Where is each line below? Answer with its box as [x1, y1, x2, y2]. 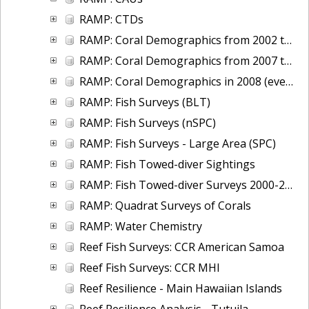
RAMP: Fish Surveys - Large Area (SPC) [79, 135, 276, 151]
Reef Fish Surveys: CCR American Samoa [79, 239, 284, 255]
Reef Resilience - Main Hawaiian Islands [79, 280, 282, 296]
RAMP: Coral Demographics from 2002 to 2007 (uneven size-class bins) [79, 32, 284, 48]
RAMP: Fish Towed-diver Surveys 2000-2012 [79, 177, 285, 192]
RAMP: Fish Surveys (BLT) [79, 94, 210, 110]
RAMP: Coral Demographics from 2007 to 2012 [79, 52, 284, 68]
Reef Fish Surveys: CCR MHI [79, 259, 220, 275]
